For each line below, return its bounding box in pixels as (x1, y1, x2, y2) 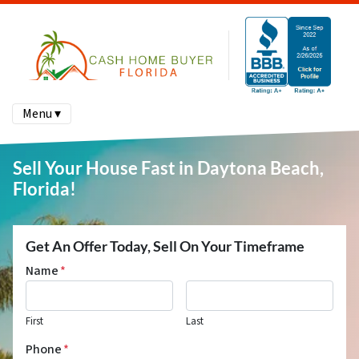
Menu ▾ (22, 104, 61, 123)
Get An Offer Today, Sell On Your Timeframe (26, 237, 305, 255)
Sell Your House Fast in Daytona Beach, (13, 156, 324, 179)
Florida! (13, 177, 76, 200)
